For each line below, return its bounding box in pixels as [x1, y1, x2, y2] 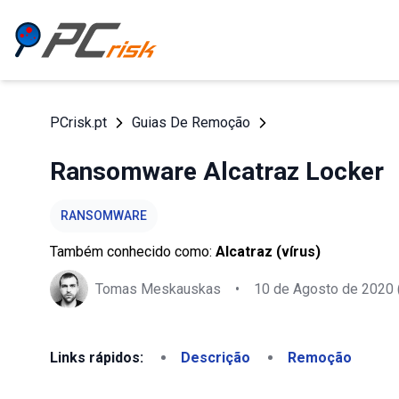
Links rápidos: [50, 349, 143, 366]
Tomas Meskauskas [95, 280, 221, 297]
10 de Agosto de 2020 [254, 280, 394, 297]
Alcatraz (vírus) [216, 243, 321, 260]
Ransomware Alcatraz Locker [50, 157, 384, 186]
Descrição [181, 349, 250, 366]
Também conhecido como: [50, 243, 216, 260]
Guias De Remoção [132, 114, 250, 131]
